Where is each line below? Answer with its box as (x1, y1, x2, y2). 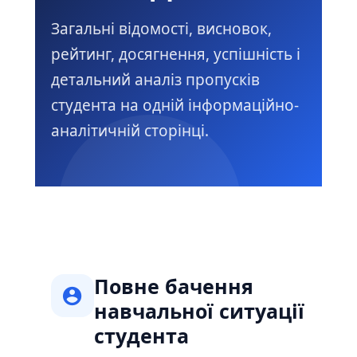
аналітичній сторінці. (51, 120, 209, 141)
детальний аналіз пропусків (51, 69, 260, 90)
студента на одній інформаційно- (51, 95, 299, 116)
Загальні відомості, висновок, (51, 18, 272, 39)
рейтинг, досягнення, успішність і (51, 44, 300, 65)
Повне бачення (94, 273, 253, 300)
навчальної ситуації (94, 297, 304, 324)
